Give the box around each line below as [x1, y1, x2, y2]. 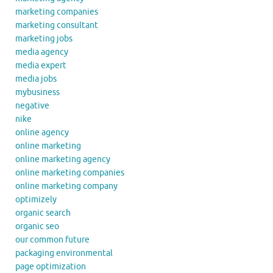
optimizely [15, 194, 57, 205]
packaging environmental [15, 247, 113, 258]
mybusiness [15, 87, 60, 97]
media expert [15, 60, 66, 71]
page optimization [15, 261, 86, 272]
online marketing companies [15, 167, 124, 178]
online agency [15, 127, 69, 138]
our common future [15, 234, 90, 245]
